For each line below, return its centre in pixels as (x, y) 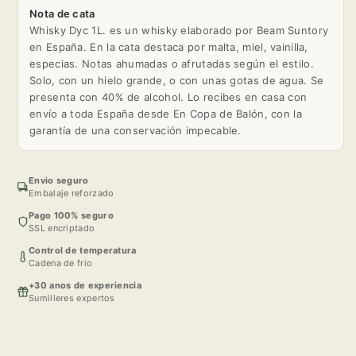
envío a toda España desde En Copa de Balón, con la (166, 113)
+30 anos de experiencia (85, 285)
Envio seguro (59, 180)
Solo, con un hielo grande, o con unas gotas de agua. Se (177, 80)
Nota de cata (62, 13)
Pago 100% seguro (71, 215)
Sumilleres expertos (72, 298)
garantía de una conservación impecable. (135, 130)
